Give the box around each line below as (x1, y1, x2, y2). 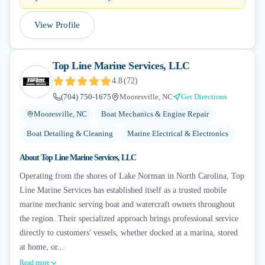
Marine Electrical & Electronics (127, 129, 228, 138)
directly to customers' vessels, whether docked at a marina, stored (20, 228, 238, 237)
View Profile (34, 20, 80, 30)
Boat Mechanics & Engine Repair (101, 109, 209, 118)
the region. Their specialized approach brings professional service (20, 214, 238, 223)
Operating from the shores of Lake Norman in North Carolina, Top (20, 172, 244, 180)
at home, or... (20, 243, 64, 251)
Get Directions (181, 92, 227, 101)
